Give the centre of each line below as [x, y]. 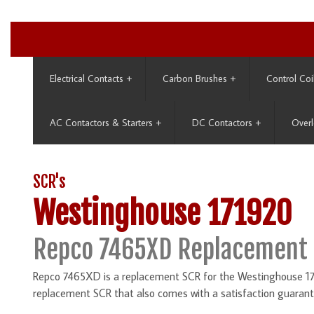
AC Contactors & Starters [101, 123]
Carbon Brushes [195, 78]
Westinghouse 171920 [162, 214]
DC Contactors [222, 123]
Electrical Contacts [87, 78]
